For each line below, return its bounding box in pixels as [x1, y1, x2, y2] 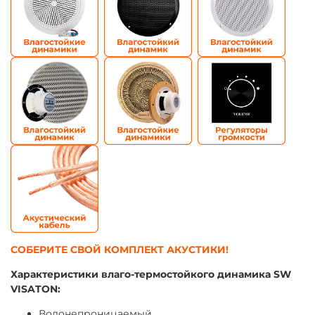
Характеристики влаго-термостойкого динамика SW [11, 268, 291, 281]
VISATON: [11, 283, 60, 296]
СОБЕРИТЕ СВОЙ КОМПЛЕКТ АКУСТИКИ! [11, 243, 229, 257]
